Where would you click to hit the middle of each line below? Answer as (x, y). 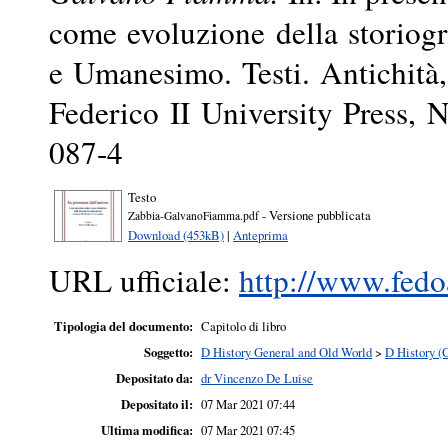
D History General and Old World (286, 352)
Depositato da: (154, 378)
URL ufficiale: (144, 279)
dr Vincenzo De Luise (257, 378)
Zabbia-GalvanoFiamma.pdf (193, 215)
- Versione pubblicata (315, 214)
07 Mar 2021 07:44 (248, 404)
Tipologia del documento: (123, 326)
